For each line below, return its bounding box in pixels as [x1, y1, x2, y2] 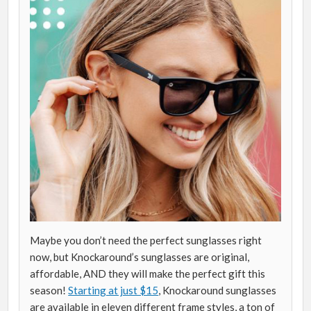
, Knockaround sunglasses [158, 284, 277, 297]
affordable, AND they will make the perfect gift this [30, 267, 266, 280]
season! [30, 284, 69, 297]
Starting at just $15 [68, 284, 159, 297]
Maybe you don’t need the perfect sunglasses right [30, 234, 262, 247]
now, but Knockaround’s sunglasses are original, [30, 251, 250, 264]
